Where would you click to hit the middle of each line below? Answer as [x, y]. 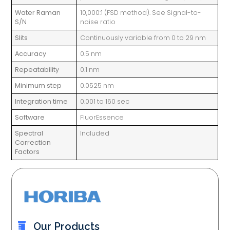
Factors [27, 151]
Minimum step [39, 85]
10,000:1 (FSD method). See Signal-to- [141, 12]
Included [95, 133]
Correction [33, 142]
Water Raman [38, 12]
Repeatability [37, 69]
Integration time [42, 101]
